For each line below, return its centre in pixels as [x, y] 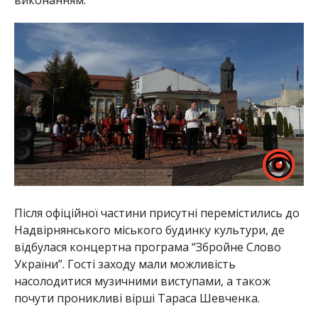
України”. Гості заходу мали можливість [125, 264]
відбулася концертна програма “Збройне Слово [147, 247]
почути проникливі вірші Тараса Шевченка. [137, 298]
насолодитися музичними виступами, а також [142, 281]
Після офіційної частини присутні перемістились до [157, 213]
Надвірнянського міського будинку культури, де [149, 230]
